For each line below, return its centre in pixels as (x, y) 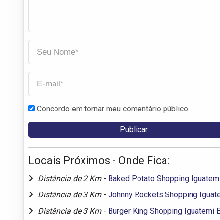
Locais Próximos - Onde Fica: (99, 160)
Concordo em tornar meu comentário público (112, 109)
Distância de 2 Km (70, 178)
